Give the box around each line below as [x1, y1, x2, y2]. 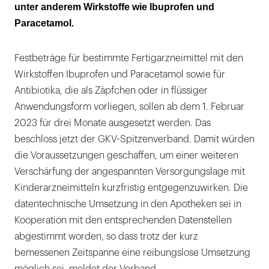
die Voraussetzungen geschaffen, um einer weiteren [14, 150, 238, 160]
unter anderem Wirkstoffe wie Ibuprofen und [14, 1, 214, 12]
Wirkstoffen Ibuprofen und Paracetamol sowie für [14, 69, 225, 79]
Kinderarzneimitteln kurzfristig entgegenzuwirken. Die [14, 183, 248, 193]
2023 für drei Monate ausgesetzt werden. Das [14, 118, 211, 128]
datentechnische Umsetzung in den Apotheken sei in [14, 199, 241, 209]
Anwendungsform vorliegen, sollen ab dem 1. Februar [14, 101, 244, 112]
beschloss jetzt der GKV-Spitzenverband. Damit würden [14, 134, 255, 144]
